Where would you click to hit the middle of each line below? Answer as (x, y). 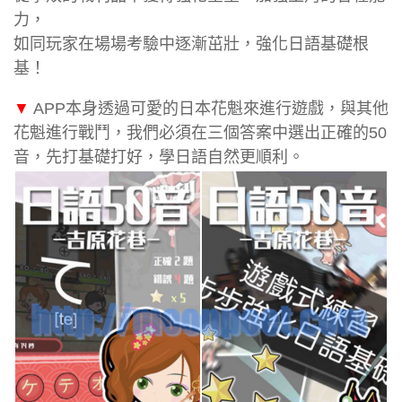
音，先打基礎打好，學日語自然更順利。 (159, 157)
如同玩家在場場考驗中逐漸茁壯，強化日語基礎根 (191, 44)
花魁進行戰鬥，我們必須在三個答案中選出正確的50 (200, 132)
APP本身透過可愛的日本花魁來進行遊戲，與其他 (209, 108)
